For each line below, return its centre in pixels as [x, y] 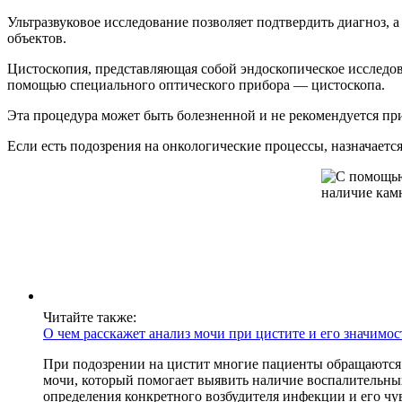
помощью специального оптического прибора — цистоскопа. [196, 85]
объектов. [37, 39]
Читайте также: [90, 318]
